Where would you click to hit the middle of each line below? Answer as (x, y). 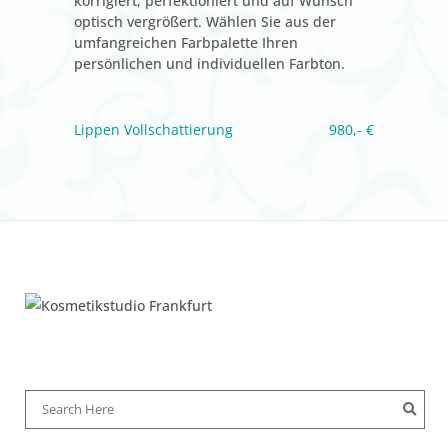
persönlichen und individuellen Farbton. (209, 63)
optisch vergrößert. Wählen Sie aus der (205, 21)
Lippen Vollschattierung (153, 129)
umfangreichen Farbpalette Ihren (186, 42)
